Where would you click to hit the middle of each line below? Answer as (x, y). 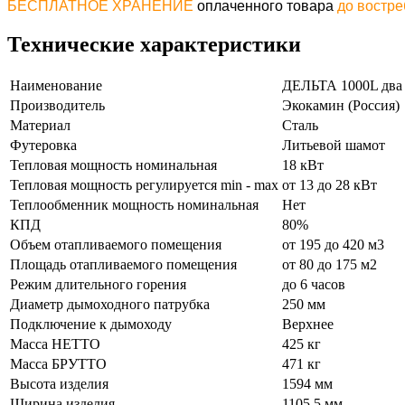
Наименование (56, 85)
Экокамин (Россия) (341, 105)
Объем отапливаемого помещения (116, 244)
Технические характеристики (154, 44)
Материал (40, 125)
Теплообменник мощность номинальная (134, 204)
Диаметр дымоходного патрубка (110, 304)
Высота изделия (59, 383)
